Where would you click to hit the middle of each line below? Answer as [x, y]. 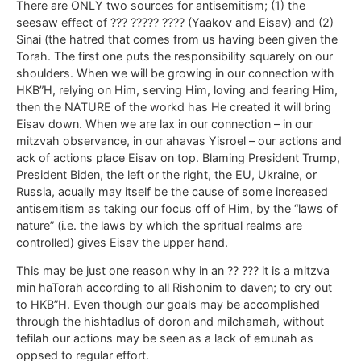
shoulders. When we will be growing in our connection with [175, 73]
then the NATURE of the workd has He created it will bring [174, 106]
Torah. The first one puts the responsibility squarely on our [174, 56]
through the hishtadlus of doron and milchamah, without [170, 321]
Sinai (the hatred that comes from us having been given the [177, 39]
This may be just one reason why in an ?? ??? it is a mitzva [173, 270]
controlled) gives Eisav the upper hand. [122, 242]
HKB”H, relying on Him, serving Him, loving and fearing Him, [177, 89]
